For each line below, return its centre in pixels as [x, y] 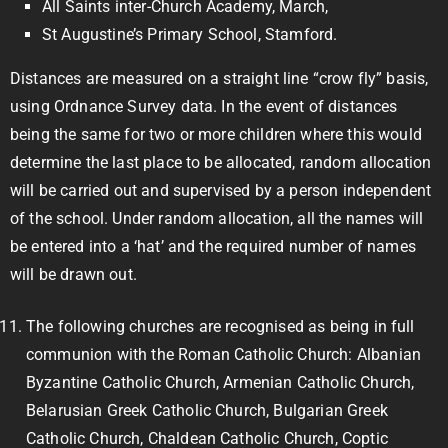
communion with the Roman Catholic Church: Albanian [224, 354]
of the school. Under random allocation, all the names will [217, 218]
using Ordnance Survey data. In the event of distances [204, 106]
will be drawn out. [76, 274]
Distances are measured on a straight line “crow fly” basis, [219, 78]
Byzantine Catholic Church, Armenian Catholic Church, [220, 382]
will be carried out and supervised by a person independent [221, 190]
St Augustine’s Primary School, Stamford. [190, 34]
